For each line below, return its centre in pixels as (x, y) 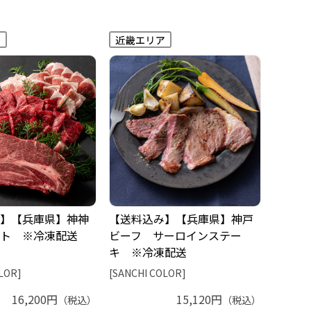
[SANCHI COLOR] (148, 272)
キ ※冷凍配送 (148, 252)
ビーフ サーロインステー (175, 235)
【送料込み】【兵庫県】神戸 (181, 218)
